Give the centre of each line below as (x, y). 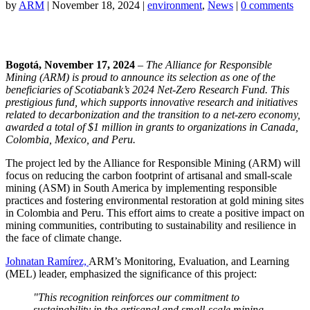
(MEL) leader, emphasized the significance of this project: (131, 273)
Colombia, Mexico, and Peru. (71, 139)
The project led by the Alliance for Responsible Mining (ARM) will (153, 163)
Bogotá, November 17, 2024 (70, 64)
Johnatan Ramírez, (47, 261)
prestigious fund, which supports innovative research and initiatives (152, 102)
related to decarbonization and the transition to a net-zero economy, (153, 114)
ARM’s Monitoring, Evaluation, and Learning (189, 261)
